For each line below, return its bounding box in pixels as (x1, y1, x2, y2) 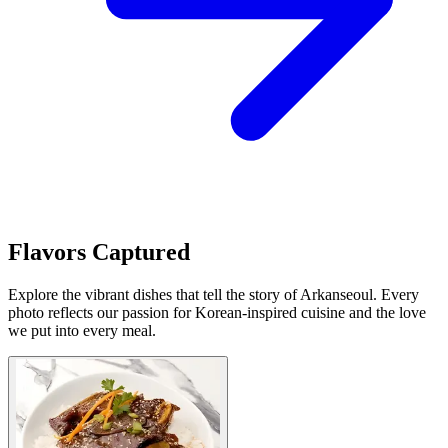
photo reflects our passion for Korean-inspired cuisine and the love (8, 303, 426, 321)
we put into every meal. (8, 321, 156, 339)
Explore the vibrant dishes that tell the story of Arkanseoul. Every (8, 285, 419, 303)
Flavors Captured (8, 239, 190, 266)
